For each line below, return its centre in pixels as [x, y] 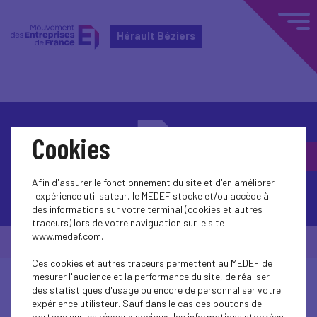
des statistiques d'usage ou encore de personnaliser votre [156, 290]
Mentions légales [233, 242]
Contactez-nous [149, 194]
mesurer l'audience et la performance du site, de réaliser [151, 276]
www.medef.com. [68, 236]
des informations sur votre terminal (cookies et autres [147, 209]
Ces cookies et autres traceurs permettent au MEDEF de [152, 263]
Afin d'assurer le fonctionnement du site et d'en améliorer [153, 182]
